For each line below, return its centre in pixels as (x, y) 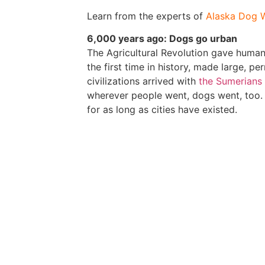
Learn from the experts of (146, 16)
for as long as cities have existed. (162, 110)
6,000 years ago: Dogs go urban (162, 39)
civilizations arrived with (143, 81)
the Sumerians (230, 81)
